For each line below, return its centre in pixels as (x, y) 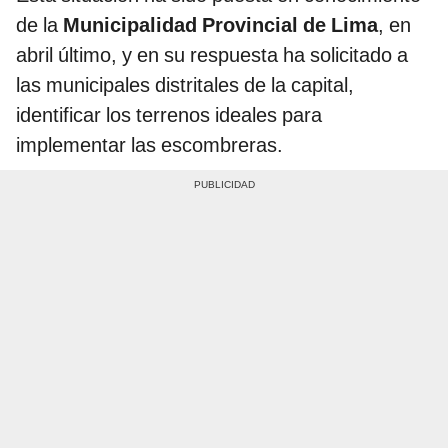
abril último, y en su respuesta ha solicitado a (212, 54)
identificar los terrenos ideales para (169, 114)
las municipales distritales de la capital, (185, 84)
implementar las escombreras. (149, 144)
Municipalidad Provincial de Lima (218, 24)
